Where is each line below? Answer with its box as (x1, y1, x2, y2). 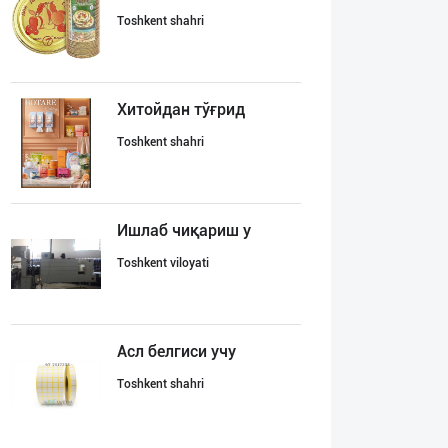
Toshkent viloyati (117, 256, 209, 270)
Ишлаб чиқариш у (117, 221, 251, 240)
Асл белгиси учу (117, 342, 236, 361)
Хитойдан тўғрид (117, 100, 245, 119)
